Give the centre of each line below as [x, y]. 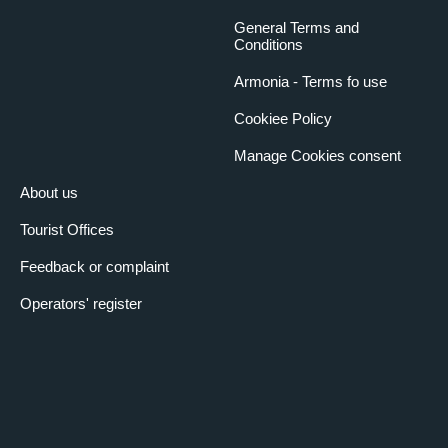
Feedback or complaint [94, 267]
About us [49, 193]
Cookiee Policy [283, 119]
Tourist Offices [67, 230]
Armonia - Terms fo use [310, 82]
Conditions [268, 45]
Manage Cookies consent [317, 156]
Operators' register [81, 304]
